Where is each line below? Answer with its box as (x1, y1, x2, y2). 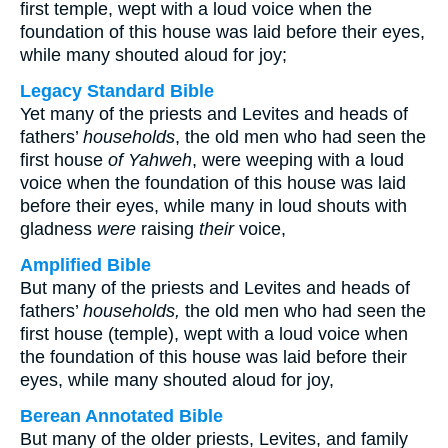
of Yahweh (108, 150, 192, 170)
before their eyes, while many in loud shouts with (20, 196, 407, 216)
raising (136, 219, 199, 239)
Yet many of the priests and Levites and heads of (20, 104, 408, 124)
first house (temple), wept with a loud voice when (20, 324, 408, 344)
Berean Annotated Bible (20, 406, 223, 426)
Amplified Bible (20, 255, 151, 275)
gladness (20, 219, 97, 239)
